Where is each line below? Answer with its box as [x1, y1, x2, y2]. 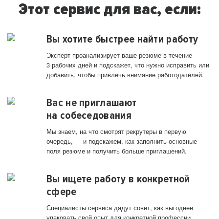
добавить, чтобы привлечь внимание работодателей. [46, 70, 204, 80]
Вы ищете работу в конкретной [46, 173, 190, 186]
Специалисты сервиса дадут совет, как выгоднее [46, 203, 193, 213]
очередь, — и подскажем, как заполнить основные [46, 136, 197, 146]
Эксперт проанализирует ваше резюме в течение [46, 50, 192, 60]
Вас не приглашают [46, 96, 137, 109]
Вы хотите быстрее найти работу [46, 33, 198, 46]
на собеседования [46, 109, 131, 122]
